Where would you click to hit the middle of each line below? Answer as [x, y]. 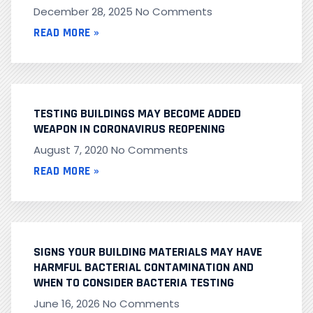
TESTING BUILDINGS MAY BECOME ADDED [137, 114]
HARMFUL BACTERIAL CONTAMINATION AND [144, 268]
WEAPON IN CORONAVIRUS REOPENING [129, 129]
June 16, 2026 [68, 304]
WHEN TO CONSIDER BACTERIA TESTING [134, 283]
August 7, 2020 [72, 150]
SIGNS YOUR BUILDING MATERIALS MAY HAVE [148, 252]
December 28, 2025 [85, 12]
